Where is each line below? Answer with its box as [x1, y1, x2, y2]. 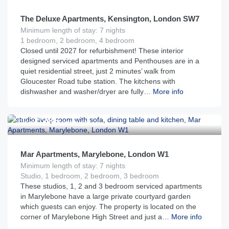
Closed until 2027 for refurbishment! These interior [20, 47, 184, 55]
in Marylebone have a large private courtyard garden [20, 192, 191, 200]
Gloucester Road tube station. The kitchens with [20, 77, 175, 85]
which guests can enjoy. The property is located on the [20, 202, 196, 211]
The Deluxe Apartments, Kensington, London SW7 [20, 14, 199, 23]
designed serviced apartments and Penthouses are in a [20, 57, 199, 65]
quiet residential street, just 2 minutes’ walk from [20, 67, 175, 75]
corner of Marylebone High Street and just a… [20, 213, 169, 221]
